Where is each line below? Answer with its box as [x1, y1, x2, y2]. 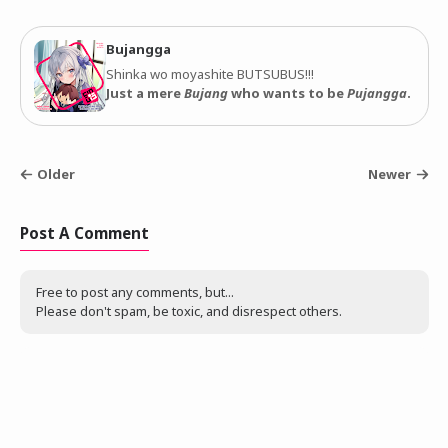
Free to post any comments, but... [35, 282, 234, 301]
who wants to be [227, 84, 347, 103]
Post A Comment [19, 222, 149, 243]
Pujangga [346, 84, 407, 103]
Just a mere [105, 84, 184, 103]
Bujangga [105, 39, 171, 58]
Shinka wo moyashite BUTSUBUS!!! [105, 65, 314, 84]
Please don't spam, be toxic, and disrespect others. [35, 301, 342, 320]
